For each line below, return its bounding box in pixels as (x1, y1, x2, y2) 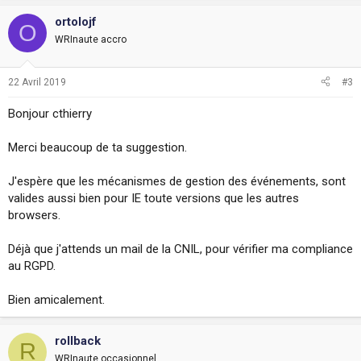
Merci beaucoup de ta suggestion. (8, 139, 187, 155)
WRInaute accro (55, 34, 127, 45)
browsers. (8, 207, 60, 222)
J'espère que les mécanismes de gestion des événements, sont (8, 173, 346, 189)
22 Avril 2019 (8, 76, 66, 88)
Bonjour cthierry (8, 106, 92, 121)
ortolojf (55, 15, 97, 29)
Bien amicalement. (8, 292, 105, 307)
